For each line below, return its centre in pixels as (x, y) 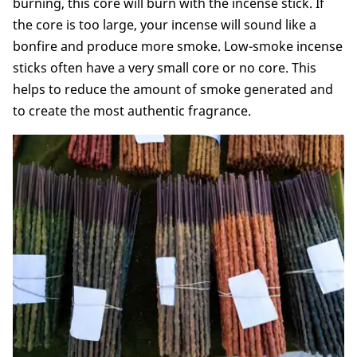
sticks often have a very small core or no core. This (165, 68)
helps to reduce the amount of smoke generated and (173, 90)
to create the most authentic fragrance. (132, 111)
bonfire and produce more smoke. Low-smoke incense (178, 47)
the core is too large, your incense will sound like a (165, 25)
